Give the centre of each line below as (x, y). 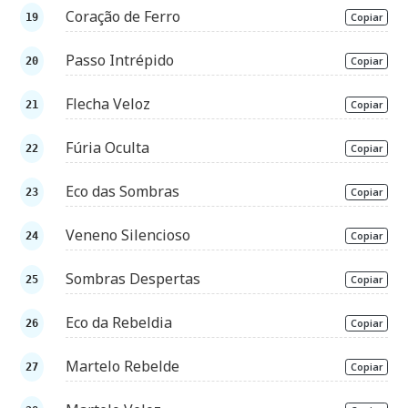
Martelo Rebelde (123, 366)
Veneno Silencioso (128, 235)
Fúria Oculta (108, 147)
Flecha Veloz (108, 103)
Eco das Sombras (123, 191)
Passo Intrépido (120, 60)
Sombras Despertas (133, 278)
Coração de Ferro (123, 16)
